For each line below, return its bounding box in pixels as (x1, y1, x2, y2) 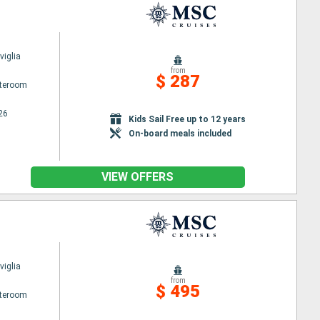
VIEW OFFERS (101, 170, 174, 184)
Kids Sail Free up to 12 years (129, 114, 246, 124)
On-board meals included (129, 128, 232, 139)
